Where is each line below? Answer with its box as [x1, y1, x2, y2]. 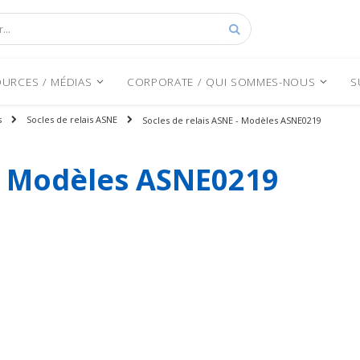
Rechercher [233, 52, 292, 68]
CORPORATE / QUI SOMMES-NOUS [127, 73, 316, 89]
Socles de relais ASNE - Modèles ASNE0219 [142, 113, 321, 126]
